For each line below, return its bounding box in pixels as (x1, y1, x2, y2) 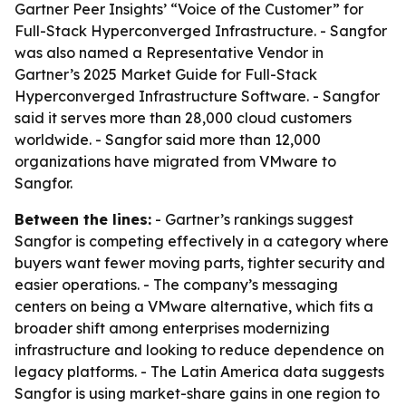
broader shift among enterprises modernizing (14, 319, 330, 337)
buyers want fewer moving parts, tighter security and (14, 254, 385, 272)
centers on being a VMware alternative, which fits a (14, 297, 373, 315)
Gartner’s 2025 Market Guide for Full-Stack (14, 65, 317, 83)
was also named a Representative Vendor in (14, 43, 324, 62)
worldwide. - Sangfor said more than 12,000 (14, 130, 321, 149)
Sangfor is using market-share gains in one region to (14, 384, 380, 402)
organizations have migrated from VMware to (14, 152, 336, 170)
